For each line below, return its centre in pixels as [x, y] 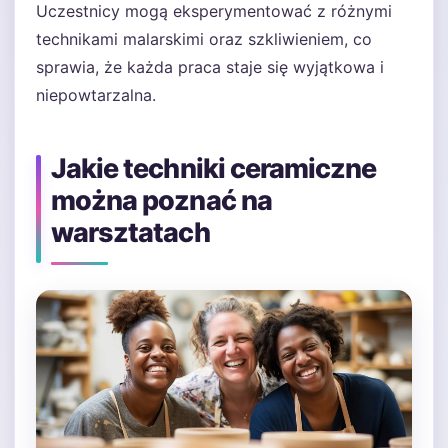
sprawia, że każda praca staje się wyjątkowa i [210, 67]
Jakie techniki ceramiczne [214, 168]
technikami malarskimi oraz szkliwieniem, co [204, 39]
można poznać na [161, 200]
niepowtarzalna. [96, 95]
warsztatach [130, 232]
